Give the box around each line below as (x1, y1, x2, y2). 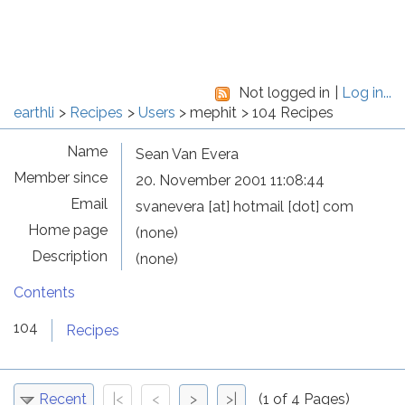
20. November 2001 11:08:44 (136, 172, 325, 189)
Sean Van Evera (136, 146, 239, 163)
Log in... (342, 84, 391, 101)
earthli (14, 104, 54, 121)
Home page (28, 221, 108, 239)
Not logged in (239, 84, 331, 101)
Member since (14, 169, 108, 186)
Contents (14, 284, 75, 301)
